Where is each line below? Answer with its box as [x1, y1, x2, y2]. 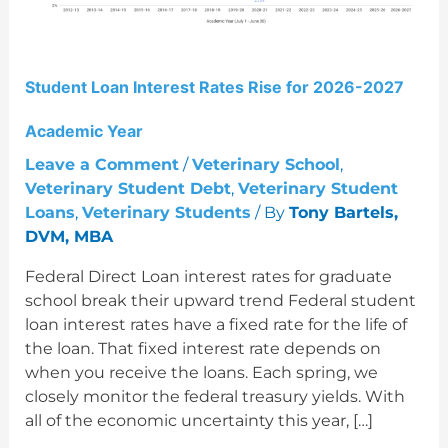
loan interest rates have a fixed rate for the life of [24, 315, 407, 335]
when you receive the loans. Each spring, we [24, 363, 378, 383]
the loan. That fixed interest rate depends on [24, 339, 381, 359]
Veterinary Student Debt [24, 179, 231, 199]
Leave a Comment [24, 155, 179, 175]
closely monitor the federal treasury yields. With [24, 387, 405, 407]
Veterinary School [191, 155, 340, 175]
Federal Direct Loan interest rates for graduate [24, 267, 392, 287]
